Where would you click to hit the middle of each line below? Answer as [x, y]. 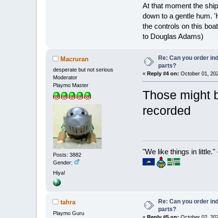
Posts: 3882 [67, 155]
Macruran [75, 59]
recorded [167, 111]
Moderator [65, 78]
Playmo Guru [69, 213]
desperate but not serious [83, 70]
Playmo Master [71, 85]
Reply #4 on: [163, 74]
